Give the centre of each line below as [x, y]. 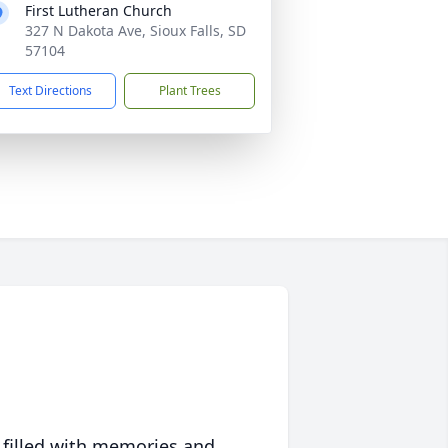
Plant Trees [189, 90]
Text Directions [50, 90]
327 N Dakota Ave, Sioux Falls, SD [135, 30]
